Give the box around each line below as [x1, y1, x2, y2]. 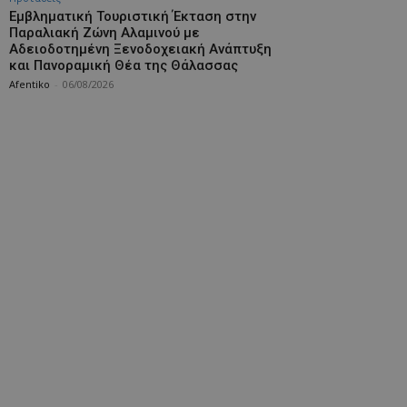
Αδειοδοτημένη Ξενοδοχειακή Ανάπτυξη [9, 41, 272, 57]
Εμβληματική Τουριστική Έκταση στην [9, 8, 256, 25]
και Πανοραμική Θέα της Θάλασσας [9, 57, 238, 74]
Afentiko [9, 77, 50, 91]
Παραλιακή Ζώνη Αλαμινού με [9, 25, 200, 41]
